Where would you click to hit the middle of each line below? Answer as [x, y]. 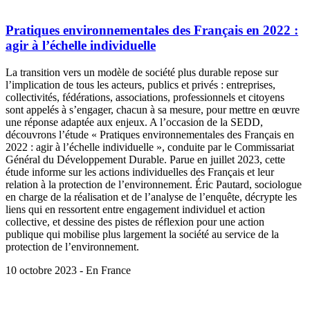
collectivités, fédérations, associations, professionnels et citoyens [145, 98]
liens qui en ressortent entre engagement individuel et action [135, 210]
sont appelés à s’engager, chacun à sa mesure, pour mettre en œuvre [153, 110]
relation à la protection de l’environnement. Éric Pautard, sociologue [154, 185]
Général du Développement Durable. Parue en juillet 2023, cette [145, 160]
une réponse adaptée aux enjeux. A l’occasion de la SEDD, [134, 122]
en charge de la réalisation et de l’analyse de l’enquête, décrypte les [151, 197]
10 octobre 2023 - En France [68, 271]
